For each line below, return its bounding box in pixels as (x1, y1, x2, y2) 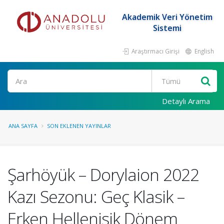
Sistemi (152, 22, 181, 33)
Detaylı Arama (162, 96, 210, 106)
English (193, 47, 214, 55)
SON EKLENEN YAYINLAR (47, 122, 111, 129)
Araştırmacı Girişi (130, 47, 179, 55)
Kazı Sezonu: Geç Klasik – (7, 185, 184, 208)
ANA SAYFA (8, 122, 37, 129)
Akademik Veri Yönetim (121, 11, 212, 22)
